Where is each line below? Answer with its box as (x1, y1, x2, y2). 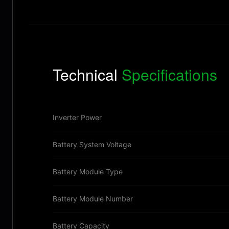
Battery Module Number (53, 194, 133, 203)
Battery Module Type (53, 167, 123, 176)
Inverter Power (53, 113, 102, 122)
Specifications (122, 63, 217, 85)
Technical (53, 63, 122, 85)
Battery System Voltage (53, 140, 131, 149)
